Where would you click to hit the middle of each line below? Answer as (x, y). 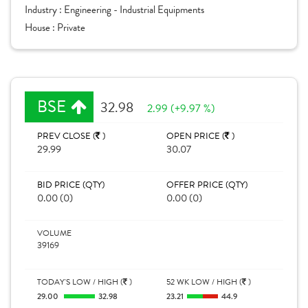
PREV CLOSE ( (66, 136)
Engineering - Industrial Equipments (134, 10)
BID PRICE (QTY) (71, 185)
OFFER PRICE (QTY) (207, 185)
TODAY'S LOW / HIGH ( (80, 282)
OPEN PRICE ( (196, 136)
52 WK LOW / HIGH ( (204, 282)
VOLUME (54, 233)
